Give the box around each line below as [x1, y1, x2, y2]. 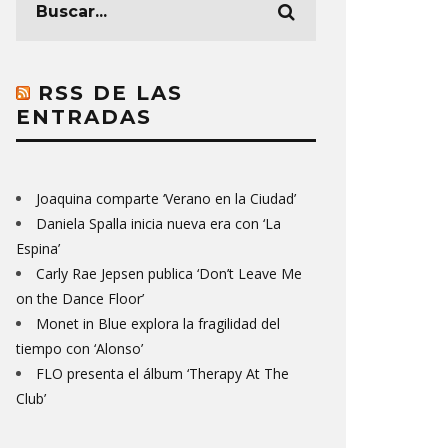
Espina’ [16, 239, 60, 258]
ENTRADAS [16, 105, 152, 129]
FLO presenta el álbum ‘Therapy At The [36, 364, 289, 383]
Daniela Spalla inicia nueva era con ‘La [36, 214, 281, 233]
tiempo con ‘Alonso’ [16, 339, 143, 358]
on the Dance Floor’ [16, 289, 144, 308]
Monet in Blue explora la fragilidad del [36, 314, 280, 333]
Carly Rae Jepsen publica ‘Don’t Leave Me [36, 264, 302, 283]
